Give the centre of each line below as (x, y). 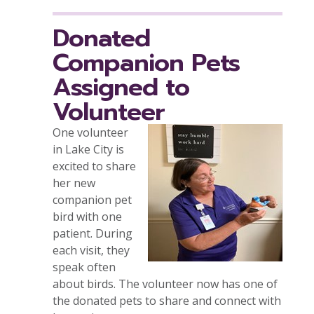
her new (74, 183)
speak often (84, 267)
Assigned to (121, 87)
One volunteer (90, 132)
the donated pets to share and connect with (167, 300)
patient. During (93, 233)
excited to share (94, 166)
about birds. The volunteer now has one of (165, 284)
